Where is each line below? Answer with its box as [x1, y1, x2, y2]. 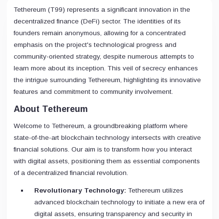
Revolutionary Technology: [34, 186, 126, 194]
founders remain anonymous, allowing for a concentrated [14, 29, 186, 37]
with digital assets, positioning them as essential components [14, 157, 200, 165]
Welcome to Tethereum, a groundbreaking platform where [14, 122, 188, 130]
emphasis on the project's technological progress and [14, 41, 176, 48]
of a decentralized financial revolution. [14, 169, 128, 176]
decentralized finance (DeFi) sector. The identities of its [14, 17, 181, 25]
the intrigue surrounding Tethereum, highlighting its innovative [14, 76, 201, 84]
